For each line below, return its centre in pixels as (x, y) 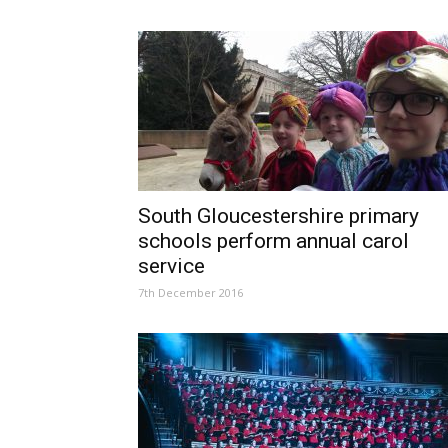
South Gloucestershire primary (278, 216)
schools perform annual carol (273, 241)
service (171, 266)
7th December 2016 (190, 292)
